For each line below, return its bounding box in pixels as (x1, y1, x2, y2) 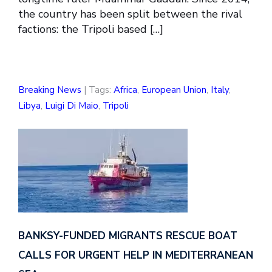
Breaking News (18, 84, 81, 97)
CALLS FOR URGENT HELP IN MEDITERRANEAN (18, 248, 253, 263)
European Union (141, 84, 206, 97)
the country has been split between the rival (18, 7, 242, 22)
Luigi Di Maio (45, 100, 98, 112)
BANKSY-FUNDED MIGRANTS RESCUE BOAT (18, 229, 237, 243)
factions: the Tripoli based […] (18, 22, 163, 37)
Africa (114, 84, 137, 97)
